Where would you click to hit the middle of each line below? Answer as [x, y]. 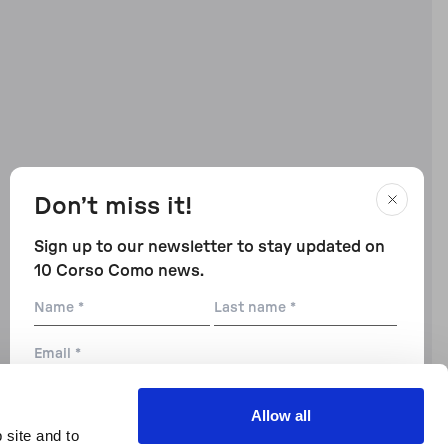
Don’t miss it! [113, 207]
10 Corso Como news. [119, 271]
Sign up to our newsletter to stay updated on [209, 247]
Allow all [281, 415]
